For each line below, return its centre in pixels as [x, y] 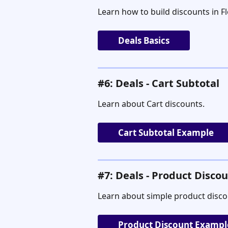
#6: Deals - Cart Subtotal [159, 83]
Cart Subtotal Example [166, 132]
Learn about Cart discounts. [151, 104]
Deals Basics [144, 40]
